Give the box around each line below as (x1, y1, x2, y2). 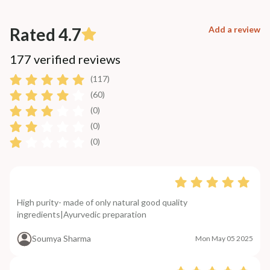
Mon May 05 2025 (195, 234, 253, 243)
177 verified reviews (10, 51, 121, 66)
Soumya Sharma (32, 233, 91, 244)
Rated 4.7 (10, 24, 81, 45)
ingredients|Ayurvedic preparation (17, 209, 146, 219)
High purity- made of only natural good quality (17, 196, 187, 207)
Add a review (209, 24, 260, 34)
